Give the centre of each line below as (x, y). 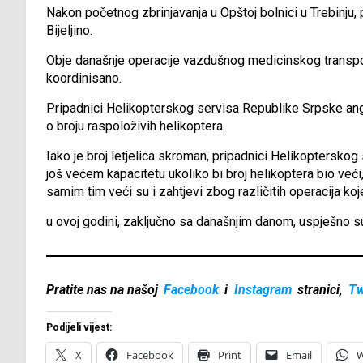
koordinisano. (84, 79)
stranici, (320, 290)
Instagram (263, 290)
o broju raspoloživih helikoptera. (136, 126)
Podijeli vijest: (79, 328)
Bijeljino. (69, 31)
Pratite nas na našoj (104, 290)
